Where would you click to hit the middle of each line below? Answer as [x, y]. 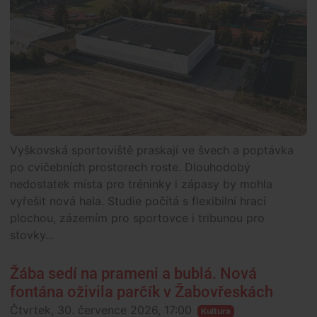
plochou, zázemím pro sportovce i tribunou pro [137, 218]
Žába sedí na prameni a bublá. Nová [133, 274]
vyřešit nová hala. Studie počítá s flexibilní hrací [138, 201]
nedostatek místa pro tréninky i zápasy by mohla [141, 184]
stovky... [32, 235]
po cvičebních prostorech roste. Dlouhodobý [130, 167]
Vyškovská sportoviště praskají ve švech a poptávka [152, 150]
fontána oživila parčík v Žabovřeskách [142, 292]
